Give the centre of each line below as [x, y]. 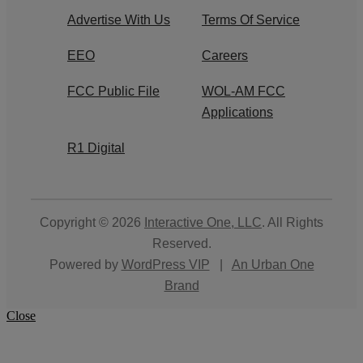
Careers [225, 56]
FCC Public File [113, 92]
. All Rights [293, 223]
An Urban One [273, 265]
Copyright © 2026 [92, 223]
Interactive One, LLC [203, 223]
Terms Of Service [251, 20]
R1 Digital [96, 148]
